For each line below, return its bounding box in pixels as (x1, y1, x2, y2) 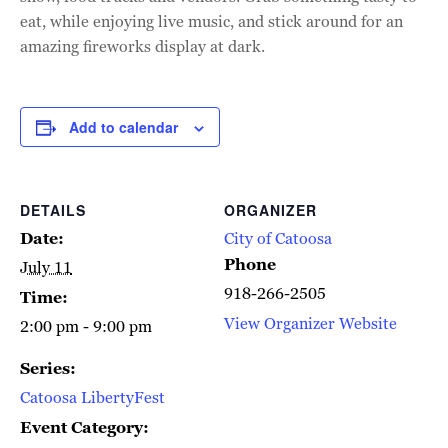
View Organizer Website (224, 312, 397, 334)
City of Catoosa (224, 227, 332, 249)
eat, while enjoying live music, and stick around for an (20, 10, 403, 32)
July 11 (20, 256, 72, 278)
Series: (20, 357, 76, 379)
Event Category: (20, 416, 149, 438)
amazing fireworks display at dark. (20, 35, 265, 57)
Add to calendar (69, 116, 178, 137)
